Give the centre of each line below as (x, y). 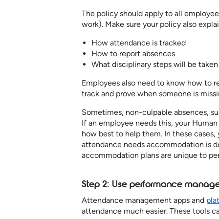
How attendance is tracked (139, 43)
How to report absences (133, 54)
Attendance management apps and (144, 200)
